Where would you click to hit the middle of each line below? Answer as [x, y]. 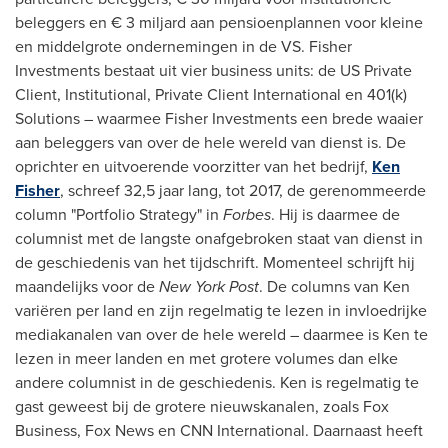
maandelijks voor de [87, 286]
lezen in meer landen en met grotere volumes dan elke [206, 358]
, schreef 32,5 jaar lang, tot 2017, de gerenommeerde [243, 190]
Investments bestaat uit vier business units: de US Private [213, 70]
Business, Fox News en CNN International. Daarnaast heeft [219, 430]
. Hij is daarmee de [335, 214]
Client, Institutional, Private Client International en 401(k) [211, 94]
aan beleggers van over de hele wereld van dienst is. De [210, 142]
